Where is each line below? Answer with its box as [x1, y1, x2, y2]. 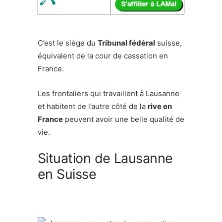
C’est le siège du [38, 38, 98, 48]
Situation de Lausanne [38, 150, 173, 166]
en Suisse [38, 166, 97, 182]
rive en [148, 101, 172, 111]
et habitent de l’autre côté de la [38, 101, 148, 111]
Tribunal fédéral [98, 38, 155, 48]
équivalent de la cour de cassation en [38, 51, 168, 60]
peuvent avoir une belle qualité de [63, 114, 184, 124]
